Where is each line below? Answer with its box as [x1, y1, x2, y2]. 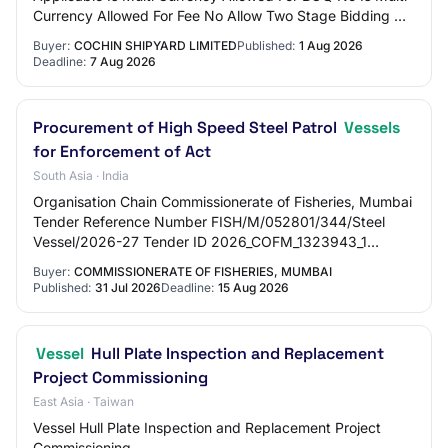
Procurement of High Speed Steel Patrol [33, 117, 341, 138]
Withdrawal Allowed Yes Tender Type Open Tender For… [33, 253, 403, 270]
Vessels [344, 117, 400, 138]
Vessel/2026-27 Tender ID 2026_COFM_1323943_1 [33, 233, 367, 250]
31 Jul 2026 [95, 280, 161, 295]
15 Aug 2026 [218, 280, 289, 295]
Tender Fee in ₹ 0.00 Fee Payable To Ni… [33, 27, 302, 44]
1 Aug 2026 [299, 38, 363, 53]
